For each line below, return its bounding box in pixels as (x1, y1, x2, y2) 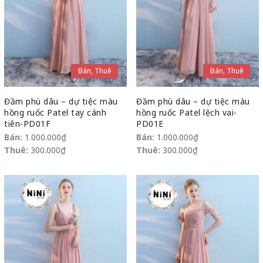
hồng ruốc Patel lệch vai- (136, 107, 237, 119)
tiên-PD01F (4, 118, 50, 130)
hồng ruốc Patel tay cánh (4, 107, 106, 119)
